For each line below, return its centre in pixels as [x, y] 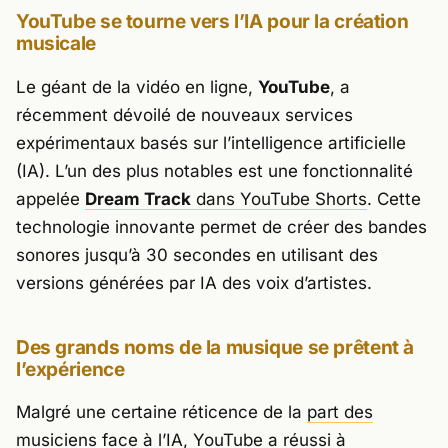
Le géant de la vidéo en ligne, [137, 86]
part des [340, 412]
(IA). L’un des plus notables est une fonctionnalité [214, 170]
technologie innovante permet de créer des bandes [221, 226]
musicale [56, 44]
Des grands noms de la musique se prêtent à [215, 347]
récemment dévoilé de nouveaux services [184, 114]
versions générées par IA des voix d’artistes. [194, 282]
